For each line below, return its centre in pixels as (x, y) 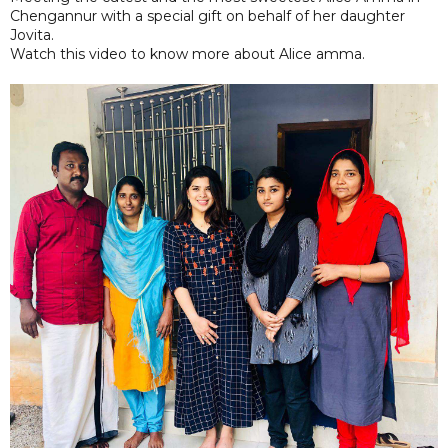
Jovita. (32, 34)
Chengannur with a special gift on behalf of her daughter (207, 15)
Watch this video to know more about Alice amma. (189, 53)
